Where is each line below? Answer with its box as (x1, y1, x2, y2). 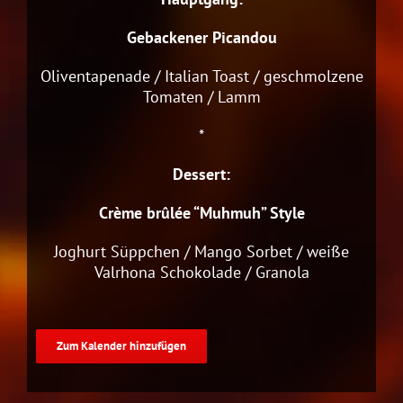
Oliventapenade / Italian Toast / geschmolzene (40, 65, 363, 86)
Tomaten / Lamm (142, 85, 261, 107)
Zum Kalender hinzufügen (57, 337, 186, 354)
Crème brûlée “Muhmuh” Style (98, 201, 305, 223)
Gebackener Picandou (126, 26, 277, 48)
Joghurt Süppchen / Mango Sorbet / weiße (54, 240, 349, 262)
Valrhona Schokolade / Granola (94, 261, 309, 282)
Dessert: (173, 163, 230, 184)
